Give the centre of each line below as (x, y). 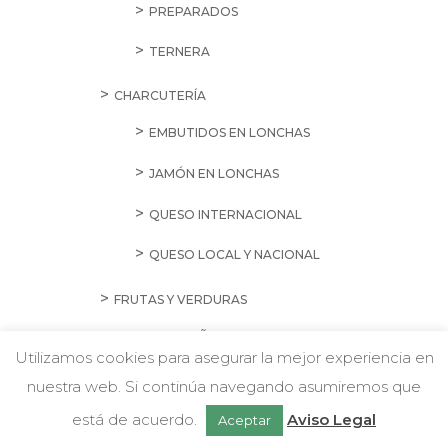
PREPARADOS (193, 11)
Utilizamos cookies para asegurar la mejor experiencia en (224, 358)
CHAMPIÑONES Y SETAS (222, 336)
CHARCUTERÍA (159, 96)
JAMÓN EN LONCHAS (213, 174)
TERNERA (179, 52)
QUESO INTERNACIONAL (225, 214)
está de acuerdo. (136, 419)
